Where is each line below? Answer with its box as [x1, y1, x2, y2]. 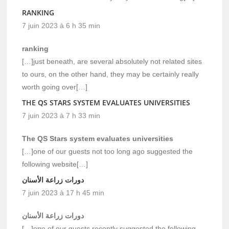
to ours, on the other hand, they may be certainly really [22, 70, 199, 78]
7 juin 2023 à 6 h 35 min [22, 21, 101, 30]
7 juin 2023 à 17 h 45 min [22, 188, 105, 197]
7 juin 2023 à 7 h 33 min [22, 111, 101, 120]
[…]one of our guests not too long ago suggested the [22, 147, 193, 155]
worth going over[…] [22, 82, 88, 91]
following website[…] [22, 159, 88, 168]
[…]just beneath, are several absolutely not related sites [22, 57, 202, 65]
